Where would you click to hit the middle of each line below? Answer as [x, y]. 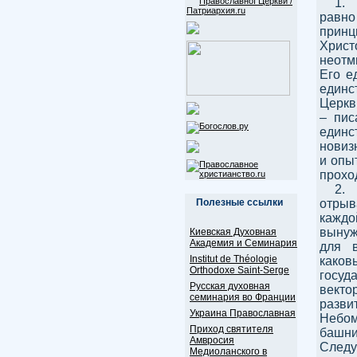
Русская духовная [230, 286]
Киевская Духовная [233, 232]
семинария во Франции [243, 297]
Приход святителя [231, 329]
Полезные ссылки [239, 202]
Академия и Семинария [243, 243]
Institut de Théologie [233, 259]
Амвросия [212, 340]
